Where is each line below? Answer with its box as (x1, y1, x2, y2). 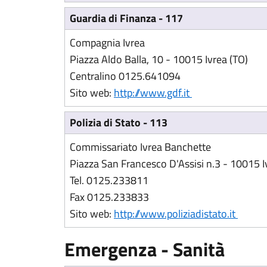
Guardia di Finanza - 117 (70, 10, 183, 26)
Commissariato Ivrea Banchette (70, 139, 211, 155)
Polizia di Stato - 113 (70, 114, 167, 131)
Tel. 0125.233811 (70, 172, 148, 188)
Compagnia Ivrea (70, 35, 145, 51)
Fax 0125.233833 (70, 189, 149, 205)
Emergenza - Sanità (64, 235, 225, 263)
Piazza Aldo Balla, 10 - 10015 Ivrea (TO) (70, 51, 248, 67)
